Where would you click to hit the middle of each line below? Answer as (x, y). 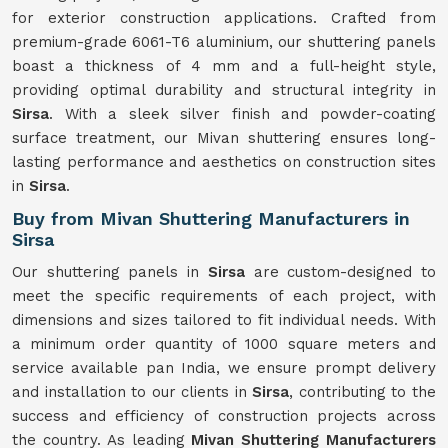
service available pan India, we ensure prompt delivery (224, 368)
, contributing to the (363, 392)
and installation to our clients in (132, 392)
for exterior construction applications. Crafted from (224, 18)
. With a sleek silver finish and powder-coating (242, 114)
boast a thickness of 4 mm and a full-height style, (224, 66)
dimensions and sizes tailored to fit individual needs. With (224, 320)
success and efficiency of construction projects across (224, 416)
